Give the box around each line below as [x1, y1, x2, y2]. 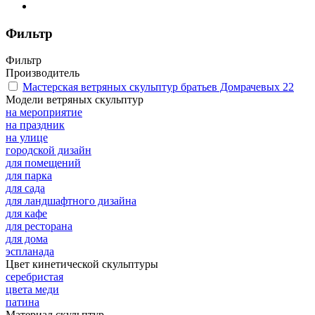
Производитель [6, 67, 79, 79]
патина [6, 296, 39, 309]
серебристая [6, 271, 63, 283]
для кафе [6, 207, 47, 220]
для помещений [6, 157, 81, 169]
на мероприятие [6, 106, 82, 119]
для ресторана [6, 220, 72, 233]
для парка [6, 169, 52, 182]
